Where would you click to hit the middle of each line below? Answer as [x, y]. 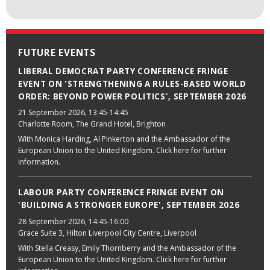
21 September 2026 [52, 113]
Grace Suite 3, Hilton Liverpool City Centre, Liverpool [107, 233]
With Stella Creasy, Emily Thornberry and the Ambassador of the [127, 248]
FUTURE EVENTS [57, 53]
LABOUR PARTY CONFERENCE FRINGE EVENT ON [121, 193]
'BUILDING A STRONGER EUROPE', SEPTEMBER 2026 [129, 205]
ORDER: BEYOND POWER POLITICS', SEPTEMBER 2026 [132, 96]
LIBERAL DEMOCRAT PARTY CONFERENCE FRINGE [123, 71]
